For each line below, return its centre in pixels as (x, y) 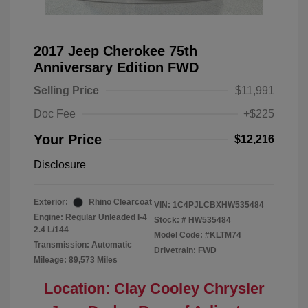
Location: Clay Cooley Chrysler (154, 289)
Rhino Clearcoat (120, 202)
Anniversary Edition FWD (116, 68)
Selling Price (66, 91)
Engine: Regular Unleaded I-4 (90, 218)
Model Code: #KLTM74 (198, 235)
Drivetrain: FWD (185, 251)
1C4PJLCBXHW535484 (218, 205)
